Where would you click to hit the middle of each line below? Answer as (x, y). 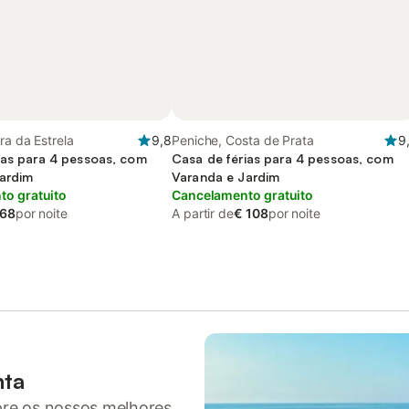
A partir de (203, 213)
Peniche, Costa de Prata (243, 140)
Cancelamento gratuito (243, 195)
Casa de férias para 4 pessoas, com (283, 158)
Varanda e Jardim (226, 177)
